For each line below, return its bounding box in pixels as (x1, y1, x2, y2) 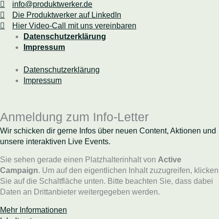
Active (158, 155, 181, 164)
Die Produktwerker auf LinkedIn (12, 11, 121, 19)
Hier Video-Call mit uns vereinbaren (12, 22, 136, 30)
